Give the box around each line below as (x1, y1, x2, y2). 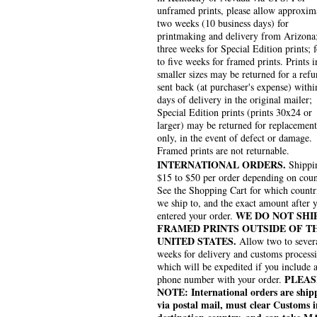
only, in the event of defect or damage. (157, 131, 312, 145)
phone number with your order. (157, 272, 284, 287)
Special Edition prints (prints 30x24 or (157, 105, 312, 120)
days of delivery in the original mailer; (157, 93, 312, 107)
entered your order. (157, 209, 236, 223)
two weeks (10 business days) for (157, 16, 289, 30)
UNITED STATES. (157, 234, 236, 249)
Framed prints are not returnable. (157, 144, 289, 158)
